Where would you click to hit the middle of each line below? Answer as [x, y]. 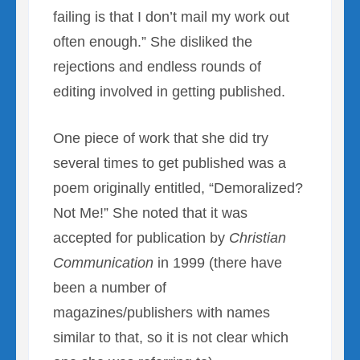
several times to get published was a [170, 163]
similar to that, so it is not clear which [171, 337]
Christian [258, 237]
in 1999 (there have [218, 262]
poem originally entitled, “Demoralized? [178, 188]
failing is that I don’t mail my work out [171, 16]
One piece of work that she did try [161, 138]
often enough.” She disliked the [153, 41]
